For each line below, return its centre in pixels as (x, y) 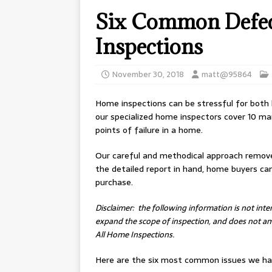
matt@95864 (227, 74)
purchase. (114, 182)
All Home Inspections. (135, 234)
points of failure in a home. (149, 130)
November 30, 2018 (148, 74)
